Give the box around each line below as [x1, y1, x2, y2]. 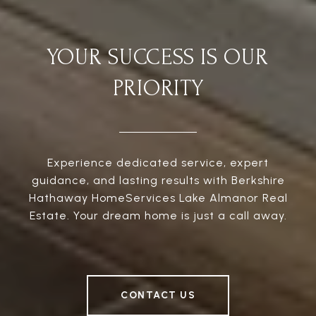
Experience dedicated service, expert [47, 156, 269, 170]
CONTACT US [121, 289, 195, 302]
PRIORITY [112, 76, 204, 102]
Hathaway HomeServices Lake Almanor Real [28, 191, 288, 205]
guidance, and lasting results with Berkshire [31, 174, 285, 188]
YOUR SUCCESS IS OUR [47, 45, 269, 71]
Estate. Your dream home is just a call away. [29, 209, 287, 223]
